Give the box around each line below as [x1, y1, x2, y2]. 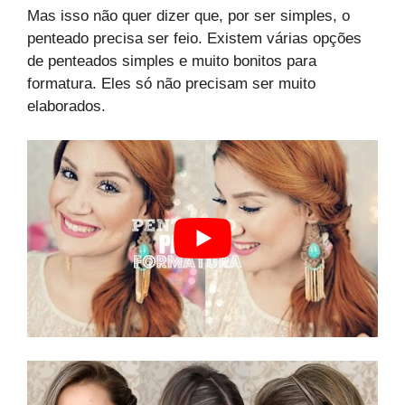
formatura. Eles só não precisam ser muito [27, 74, 316, 92]
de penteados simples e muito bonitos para [27, 52, 316, 70]
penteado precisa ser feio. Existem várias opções [27, 29, 362, 47]
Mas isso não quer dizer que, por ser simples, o [27, 6, 350, 24]
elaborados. [27, 97, 106, 115]
